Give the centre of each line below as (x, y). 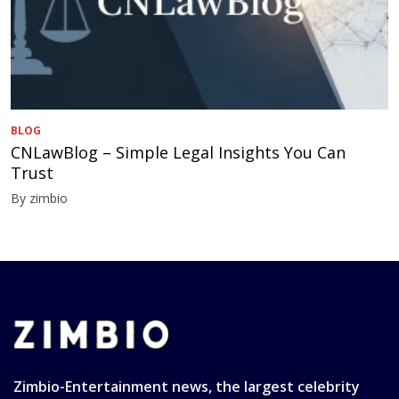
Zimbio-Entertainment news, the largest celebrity (187, 386)
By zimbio (39, 198)
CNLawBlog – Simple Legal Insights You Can (178, 152)
